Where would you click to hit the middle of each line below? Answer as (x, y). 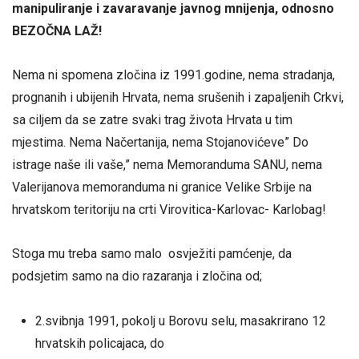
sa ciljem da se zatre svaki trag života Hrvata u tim (152, 120)
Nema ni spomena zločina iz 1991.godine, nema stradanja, (173, 75)
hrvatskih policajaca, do (99, 343)
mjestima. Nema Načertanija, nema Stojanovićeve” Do (160, 143)
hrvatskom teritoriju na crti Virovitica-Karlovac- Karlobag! (169, 210)
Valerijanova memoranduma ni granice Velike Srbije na (162, 188)
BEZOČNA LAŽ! (57, 31)
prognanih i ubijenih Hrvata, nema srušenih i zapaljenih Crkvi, (178, 98)
